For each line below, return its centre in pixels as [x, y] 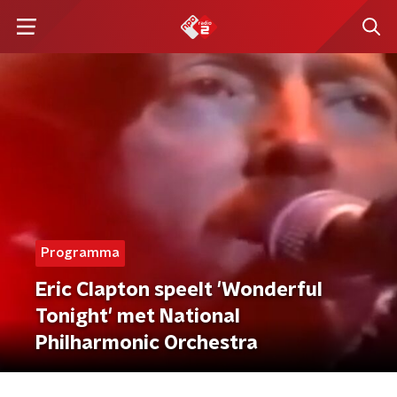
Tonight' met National [138, 316]
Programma [80, 253]
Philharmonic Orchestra [147, 343]
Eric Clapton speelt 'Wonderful [179, 290]
